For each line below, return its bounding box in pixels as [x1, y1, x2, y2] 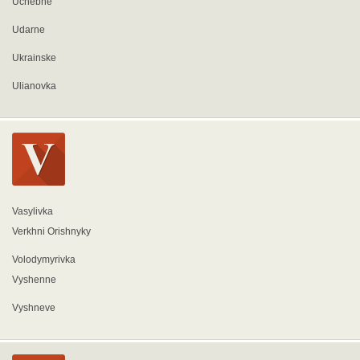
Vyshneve [12, 302, 55, 313]
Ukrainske [12, 52, 56, 63]
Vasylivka [12, 206, 53, 217]
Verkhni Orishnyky [12, 226, 91, 237]
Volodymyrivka [12, 254, 76, 265]
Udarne [12, 24, 45, 35]
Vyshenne [12, 274, 56, 285]
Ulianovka [12, 80, 56, 92]
